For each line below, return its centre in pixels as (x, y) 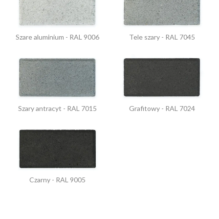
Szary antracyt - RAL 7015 (57, 108)
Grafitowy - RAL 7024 (162, 108)
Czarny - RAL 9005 (57, 179)
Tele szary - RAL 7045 (162, 37)
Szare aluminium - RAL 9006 (57, 37)
